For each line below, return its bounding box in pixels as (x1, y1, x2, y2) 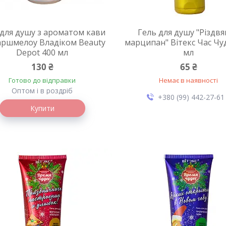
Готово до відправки (9, 76, 76, 85)
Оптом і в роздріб (12, 86, 73, 95)
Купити (30, 103, 54, 113)
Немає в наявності (159, 76, 218, 85)
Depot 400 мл (16, 47, 69, 58)
